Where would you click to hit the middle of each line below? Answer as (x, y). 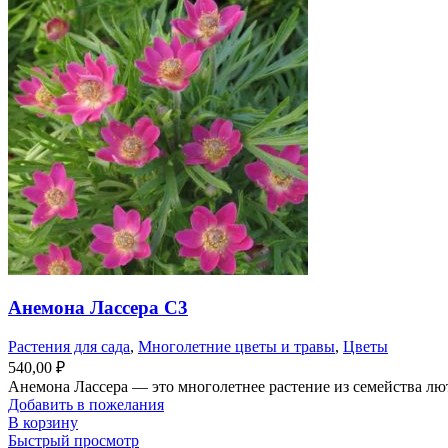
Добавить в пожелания (86, 405)
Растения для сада (69, 347)
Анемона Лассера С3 (98, 308)
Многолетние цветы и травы (236, 347)
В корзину (43, 423)
